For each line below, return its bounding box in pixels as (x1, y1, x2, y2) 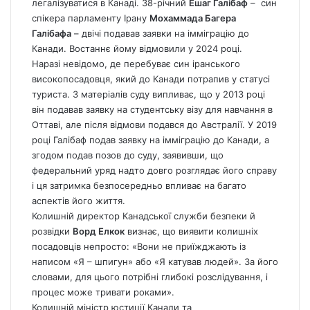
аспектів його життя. (32, 195, 125, 207)
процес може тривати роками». (32, 286, 174, 298)
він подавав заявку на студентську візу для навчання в (32, 104, 273, 116)
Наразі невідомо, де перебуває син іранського (32, 58, 240, 70)
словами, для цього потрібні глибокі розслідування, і (32, 271, 268, 283)
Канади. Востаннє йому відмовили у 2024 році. (32, 43, 242, 55)
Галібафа (32, 28, 71, 39)
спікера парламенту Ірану (32, 12, 149, 24)
